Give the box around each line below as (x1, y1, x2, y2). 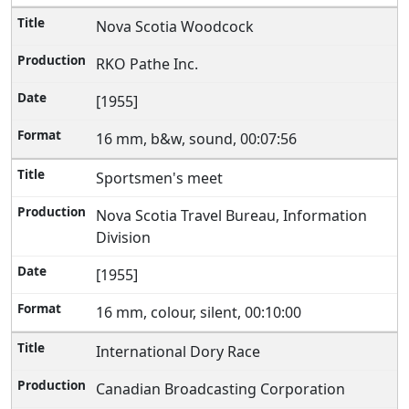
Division (96, 227, 155, 247)
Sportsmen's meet (96, 168, 227, 188)
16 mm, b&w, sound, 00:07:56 (96, 129, 301, 149)
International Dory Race (96, 341, 265, 362)
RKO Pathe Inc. (96, 54, 203, 74)
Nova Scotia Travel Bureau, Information (96, 205, 368, 225)
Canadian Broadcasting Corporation (96, 379, 350, 399)
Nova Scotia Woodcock (96, 16, 258, 37)
